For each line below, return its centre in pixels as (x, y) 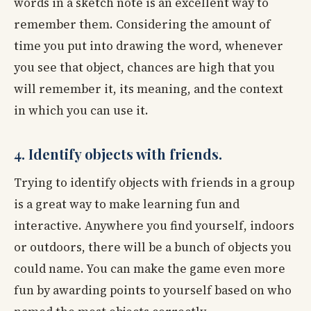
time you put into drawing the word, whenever (149, 46)
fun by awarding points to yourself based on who (153, 291)
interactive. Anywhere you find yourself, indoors (154, 226)
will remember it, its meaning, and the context (149, 89)
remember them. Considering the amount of (142, 25)
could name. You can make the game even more (150, 269)
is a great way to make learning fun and (127, 204)
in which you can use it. (81, 111)
